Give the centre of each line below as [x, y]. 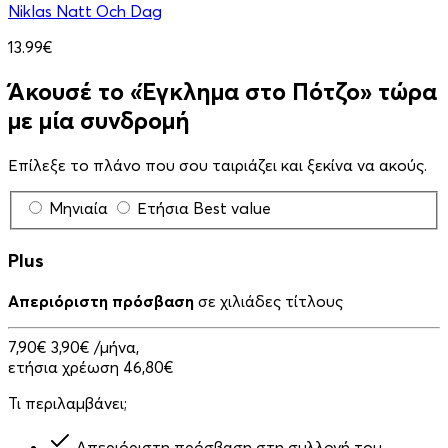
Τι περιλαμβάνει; [67, 402]
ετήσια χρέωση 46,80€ [91, 366]
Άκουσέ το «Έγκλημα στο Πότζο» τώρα [222, 91]
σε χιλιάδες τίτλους [268, 300]
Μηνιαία [78, 208]
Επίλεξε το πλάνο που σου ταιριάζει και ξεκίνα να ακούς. [217, 164]
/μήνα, [116, 346]
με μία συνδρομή [99, 120]
